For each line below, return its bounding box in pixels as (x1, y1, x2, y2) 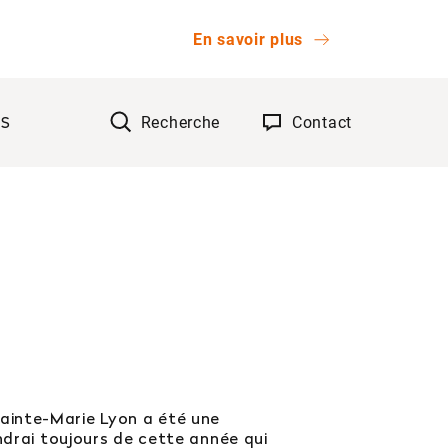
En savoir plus (193, 29, 303, 49)
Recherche (140, 112, 221, 132)
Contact (292, 112, 352, 132)
